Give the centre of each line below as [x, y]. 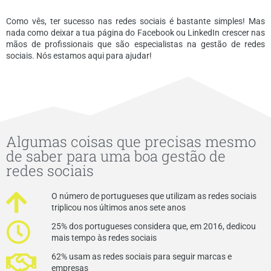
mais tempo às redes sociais [104, 238]
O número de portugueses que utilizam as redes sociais [154, 196]
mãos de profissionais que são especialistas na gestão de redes [135, 44]
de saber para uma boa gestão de [116, 156]
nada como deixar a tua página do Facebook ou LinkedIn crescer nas [135, 33]
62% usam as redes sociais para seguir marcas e [142, 257]
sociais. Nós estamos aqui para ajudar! [79, 56]
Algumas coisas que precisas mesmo [131, 142]
